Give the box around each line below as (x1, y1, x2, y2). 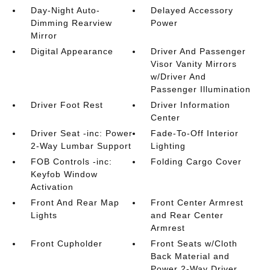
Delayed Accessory (151, 5, 234, 15)
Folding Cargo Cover (151, 156, 242, 166)
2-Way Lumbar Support (30, 140, 131, 151)
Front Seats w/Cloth (151, 238, 238, 248)
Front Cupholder (30, 238, 102, 248)
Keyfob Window (30, 169, 98, 179)
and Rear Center (151, 210, 224, 220)
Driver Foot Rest (30, 99, 103, 110)
